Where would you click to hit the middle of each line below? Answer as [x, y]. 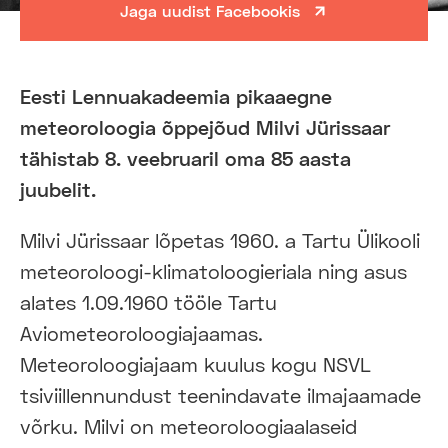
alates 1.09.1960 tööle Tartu [148, 301]
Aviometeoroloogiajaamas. [141, 332]
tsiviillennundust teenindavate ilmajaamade [220, 394]
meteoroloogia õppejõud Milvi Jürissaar [205, 126]
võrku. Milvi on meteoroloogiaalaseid [188, 425]
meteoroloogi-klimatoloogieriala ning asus [213, 270]
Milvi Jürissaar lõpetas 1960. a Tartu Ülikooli [220, 239]
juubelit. [58, 188]
